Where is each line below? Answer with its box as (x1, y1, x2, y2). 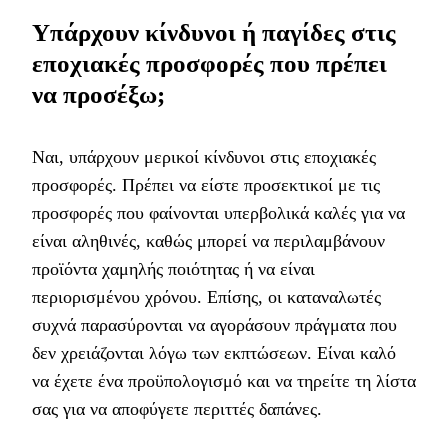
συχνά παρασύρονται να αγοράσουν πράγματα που (32, 314, 397, 335)
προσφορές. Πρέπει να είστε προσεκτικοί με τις (32, 174, 380, 195)
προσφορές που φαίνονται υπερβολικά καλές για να (32, 202, 405, 223)
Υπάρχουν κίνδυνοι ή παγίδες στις (32, 18, 396, 46)
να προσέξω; (32, 80, 165, 108)
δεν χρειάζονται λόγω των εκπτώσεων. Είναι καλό (32, 342, 396, 363)
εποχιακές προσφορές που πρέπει (32, 49, 387, 77)
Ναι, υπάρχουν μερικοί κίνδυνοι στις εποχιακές (32, 146, 376, 167)
